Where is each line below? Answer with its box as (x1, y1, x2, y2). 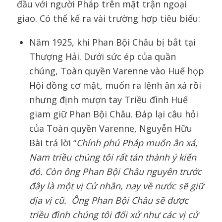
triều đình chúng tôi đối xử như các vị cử (29, 208, 198, 221)
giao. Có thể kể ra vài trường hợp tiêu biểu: (16, 12, 200, 25)
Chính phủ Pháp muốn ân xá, (76, 136, 198, 149)
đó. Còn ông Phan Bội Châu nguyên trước (29, 165, 202, 177)
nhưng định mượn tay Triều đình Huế (29, 93, 188, 106)
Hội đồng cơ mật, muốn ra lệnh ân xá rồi (29, 79, 201, 91)
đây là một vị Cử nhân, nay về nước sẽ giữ (29, 179, 204, 192)
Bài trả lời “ (29, 136, 76, 149)
